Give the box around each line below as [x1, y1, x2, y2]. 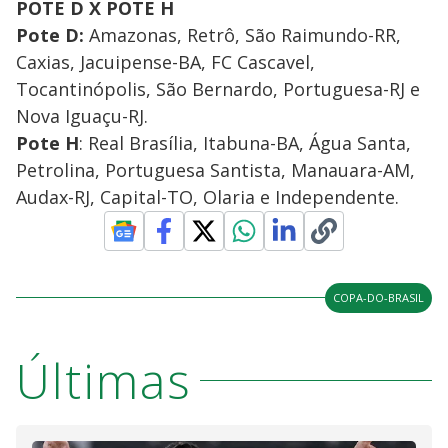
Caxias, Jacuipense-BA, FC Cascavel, [16, 49, 315, 74]
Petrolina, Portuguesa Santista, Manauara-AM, [16, 157, 415, 182]
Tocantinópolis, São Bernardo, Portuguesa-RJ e [16, 76, 420, 101]
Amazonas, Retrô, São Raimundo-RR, [84, 22, 401, 47]
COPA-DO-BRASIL [333, 289, 424, 305]
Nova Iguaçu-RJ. [16, 103, 148, 128]
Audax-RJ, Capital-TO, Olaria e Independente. [16, 184, 399, 209]
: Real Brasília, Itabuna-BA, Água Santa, [79, 130, 411, 155]
